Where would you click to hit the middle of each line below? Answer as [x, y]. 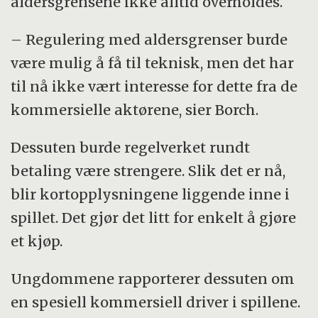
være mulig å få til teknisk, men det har [153, 63]
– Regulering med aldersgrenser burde [149, 40]
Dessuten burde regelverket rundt [131, 147]
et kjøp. [37, 241]
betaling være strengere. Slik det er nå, [148, 170]
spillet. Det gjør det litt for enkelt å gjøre [154, 217]
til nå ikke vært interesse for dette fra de [154, 87]
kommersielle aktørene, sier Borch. [135, 110]
